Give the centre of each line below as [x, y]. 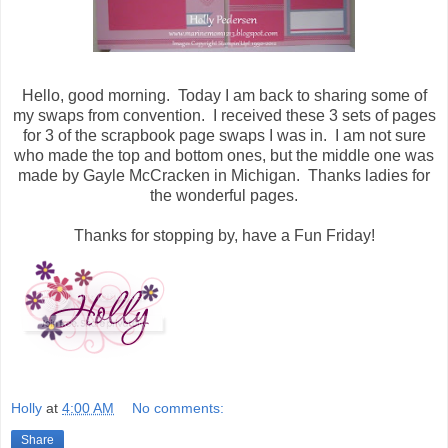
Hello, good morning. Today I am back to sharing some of [224, 96]
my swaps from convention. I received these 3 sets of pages [224, 116]
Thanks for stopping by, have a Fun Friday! [224, 236]
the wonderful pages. [224, 196]
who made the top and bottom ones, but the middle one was [224, 156]
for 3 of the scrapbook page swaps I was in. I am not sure [224, 136]
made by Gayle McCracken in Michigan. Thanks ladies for [224, 176]
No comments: [178, 407]
